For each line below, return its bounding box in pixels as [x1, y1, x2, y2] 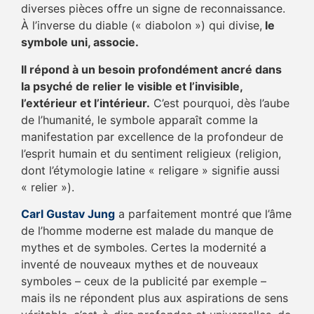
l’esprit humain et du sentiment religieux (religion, [21, 146, 281, 161]
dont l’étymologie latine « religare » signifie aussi [21, 163, 280, 177]
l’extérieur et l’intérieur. [21, 95, 150, 110]
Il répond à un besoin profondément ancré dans [21, 62, 282, 76]
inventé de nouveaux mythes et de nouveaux [21, 257, 259, 272]
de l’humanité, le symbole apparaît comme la [21, 112, 258, 127]
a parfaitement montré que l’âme [115, 207, 292, 221]
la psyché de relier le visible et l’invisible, [21, 78, 243, 93]
